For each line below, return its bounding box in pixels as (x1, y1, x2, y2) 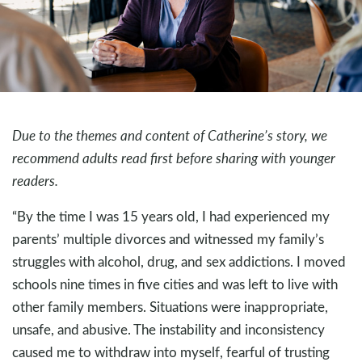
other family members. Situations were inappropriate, (12, 297, 328, 317)
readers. (12, 171, 58, 191)
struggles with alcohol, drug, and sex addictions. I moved (12, 252, 346, 271)
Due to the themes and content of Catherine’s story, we (12, 126, 327, 145)
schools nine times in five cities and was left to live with (12, 275, 338, 294)
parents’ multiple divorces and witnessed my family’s (12, 229, 324, 249)
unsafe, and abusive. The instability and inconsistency (12, 320, 325, 339)
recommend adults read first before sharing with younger (12, 149, 335, 168)
